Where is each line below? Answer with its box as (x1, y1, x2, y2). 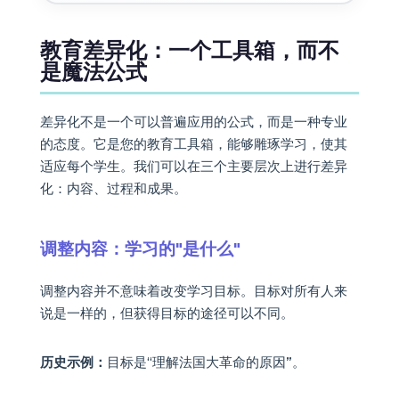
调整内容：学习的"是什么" (39, 237, 240, 259)
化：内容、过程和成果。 (39, 180, 187, 198)
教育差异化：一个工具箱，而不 (39, 37, 339, 64)
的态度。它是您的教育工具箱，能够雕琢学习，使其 (39, 135, 347, 153)
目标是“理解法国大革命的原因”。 (106, 353, 305, 370)
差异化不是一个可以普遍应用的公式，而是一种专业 (39, 113, 347, 131)
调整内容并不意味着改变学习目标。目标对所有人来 (39, 281, 347, 299)
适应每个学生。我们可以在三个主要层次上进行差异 (39, 158, 347, 175)
